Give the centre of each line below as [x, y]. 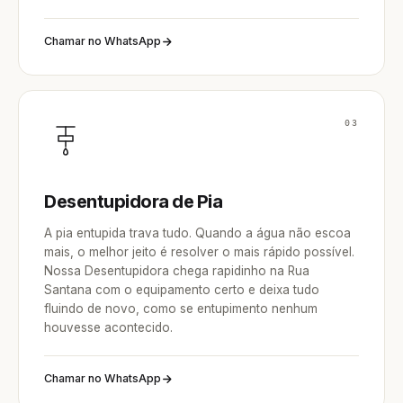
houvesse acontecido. [108, 327]
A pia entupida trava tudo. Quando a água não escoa [197, 233]
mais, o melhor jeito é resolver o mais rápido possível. [199, 252]
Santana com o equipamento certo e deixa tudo [182, 290]
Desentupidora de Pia [133, 201]
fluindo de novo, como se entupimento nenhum [181, 309]
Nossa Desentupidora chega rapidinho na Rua [177, 271]
